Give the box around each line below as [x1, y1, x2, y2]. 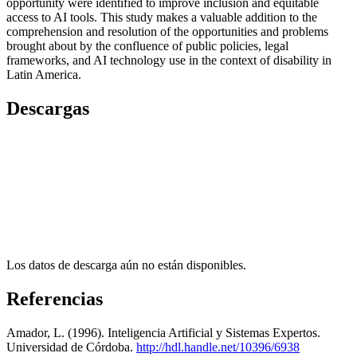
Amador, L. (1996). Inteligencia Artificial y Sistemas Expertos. [6, 325, 320, 339]
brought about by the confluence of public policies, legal [6, 39, 288, 53]
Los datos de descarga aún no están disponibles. [6, 257, 246, 272]
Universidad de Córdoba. [6, 339, 136, 354]
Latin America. [6, 68, 81, 82]
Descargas [6, 98, 89, 120]
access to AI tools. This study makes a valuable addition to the [6, 10, 317, 25]
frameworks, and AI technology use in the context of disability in [6, 53, 331, 68]
